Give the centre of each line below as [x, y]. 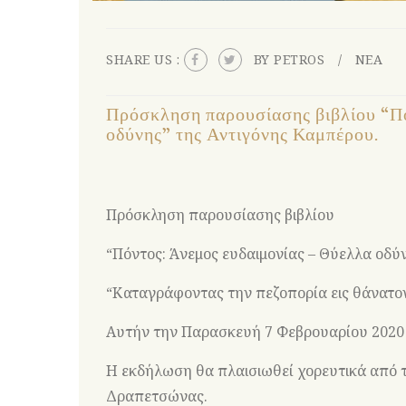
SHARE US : [145, 60]
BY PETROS [289, 60]
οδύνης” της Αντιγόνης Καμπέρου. [242, 135]
